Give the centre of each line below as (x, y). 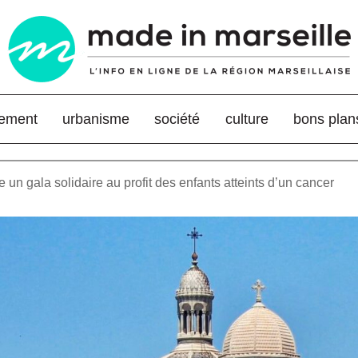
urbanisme (95, 119)
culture (247, 119)
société (177, 119)
